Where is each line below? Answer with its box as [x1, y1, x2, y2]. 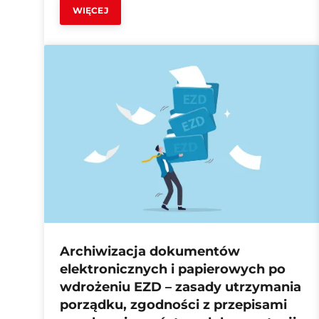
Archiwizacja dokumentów [60, 244, 240, 259]
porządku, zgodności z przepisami [60, 297, 287, 313]
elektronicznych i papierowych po [60, 261, 286, 277]
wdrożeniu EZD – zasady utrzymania [60, 279, 301, 295]
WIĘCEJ [73, 5, 108, 16]
